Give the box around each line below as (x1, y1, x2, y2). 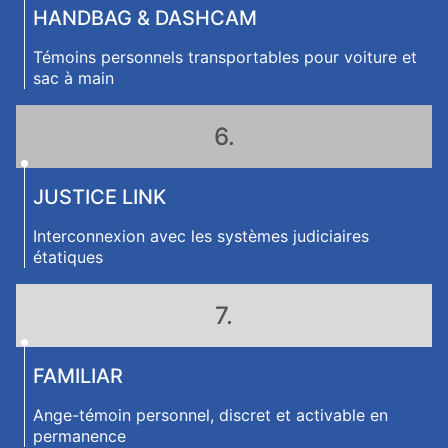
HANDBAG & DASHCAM (33, 6, 257, 30)
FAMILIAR (33, 364, 123, 388)
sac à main (33, 68, 114, 88)
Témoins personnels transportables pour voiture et (33, 47, 417, 67)
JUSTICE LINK (33, 185, 166, 209)
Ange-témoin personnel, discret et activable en (33, 405, 388, 425)
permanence (33, 426, 126, 446)
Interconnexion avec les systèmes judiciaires (33, 226, 369, 246)
